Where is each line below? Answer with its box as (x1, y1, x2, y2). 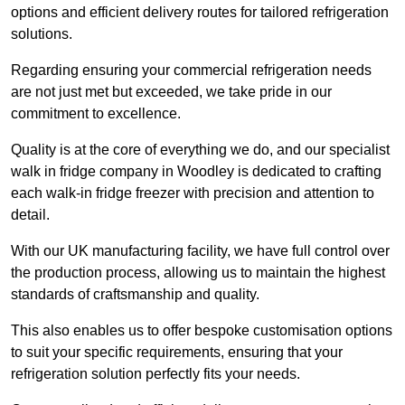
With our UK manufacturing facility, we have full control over (11, 243, 390, 259)
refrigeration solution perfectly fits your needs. (11, 366, 300, 382)
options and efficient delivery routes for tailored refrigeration (11, 5, 389, 21)
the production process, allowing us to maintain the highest (11, 265, 385, 281)
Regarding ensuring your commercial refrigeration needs (11, 62, 372, 79)
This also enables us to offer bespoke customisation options (11, 323, 392, 339)
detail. (11, 207, 50, 223)
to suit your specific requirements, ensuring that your (11, 344, 343, 361)
